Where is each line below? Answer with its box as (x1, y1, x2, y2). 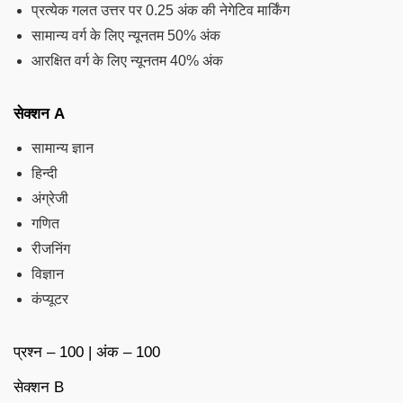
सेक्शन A (13, 104, 65, 122)
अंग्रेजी (31, 190, 68, 206)
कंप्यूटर (31, 291, 68, 307)
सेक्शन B (13, 378, 64, 396)
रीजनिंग (31, 240, 70, 256)
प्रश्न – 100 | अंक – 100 (13, 343, 160, 361)
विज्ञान (31, 265, 64, 282)
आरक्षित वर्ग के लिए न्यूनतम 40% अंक (31, 52, 223, 68)
